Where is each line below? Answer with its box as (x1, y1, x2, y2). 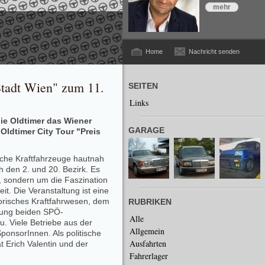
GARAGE (128, 125, 164, 135)
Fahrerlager (130, 250, 168, 261)
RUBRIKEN (128, 197, 172, 206)
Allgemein (130, 225, 164, 237)
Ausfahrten (130, 238, 166, 249)
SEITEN (128, 81, 158, 91)
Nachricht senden (189, 48, 240, 55)
